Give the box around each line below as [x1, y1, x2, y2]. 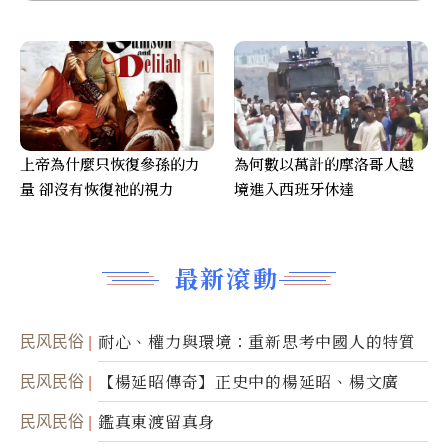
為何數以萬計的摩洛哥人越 [234, 153, 414, 175]
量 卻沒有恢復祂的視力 [20, 178, 174, 200]
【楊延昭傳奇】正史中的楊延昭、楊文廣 [98, 370, 399, 394]
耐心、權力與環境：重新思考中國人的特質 [98, 330, 416, 354]
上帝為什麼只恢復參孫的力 [20, 153, 200, 175]
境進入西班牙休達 [234, 178, 354, 200]
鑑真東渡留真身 [98, 410, 216, 434]
